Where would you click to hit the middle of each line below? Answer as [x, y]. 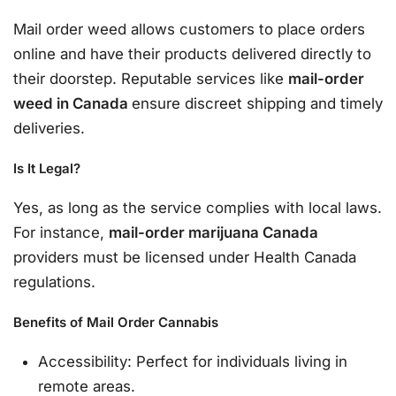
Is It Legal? [47, 169]
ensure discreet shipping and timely [257, 103]
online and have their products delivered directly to [192, 53]
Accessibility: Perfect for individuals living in [193, 361]
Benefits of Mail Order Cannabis [116, 323]
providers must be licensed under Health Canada [185, 257]
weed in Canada [72, 103]
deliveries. [49, 128]
